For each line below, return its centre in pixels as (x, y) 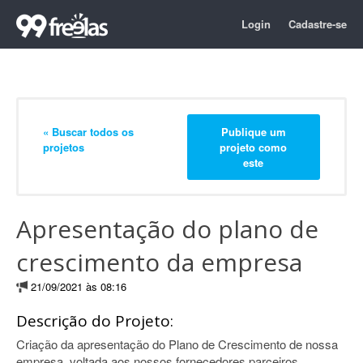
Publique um (253, 131)
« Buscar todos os (88, 131)
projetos (64, 147)
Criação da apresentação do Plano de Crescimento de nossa (177, 344)
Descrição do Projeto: (95, 321)
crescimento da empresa (159, 262)
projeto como (254, 147)
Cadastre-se (318, 24)
